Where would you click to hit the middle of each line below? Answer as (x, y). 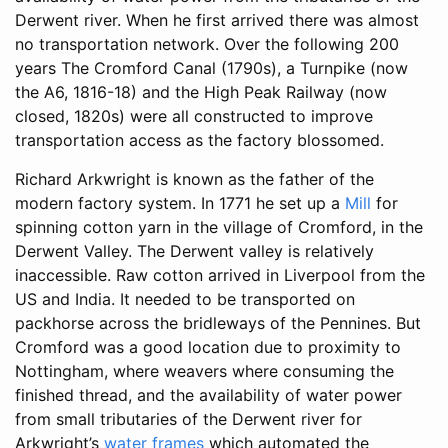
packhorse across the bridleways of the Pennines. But (218, 323)
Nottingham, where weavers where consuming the (204, 371)
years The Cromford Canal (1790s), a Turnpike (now (211, 68)
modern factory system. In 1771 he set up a (180, 203)
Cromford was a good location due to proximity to (208, 347)
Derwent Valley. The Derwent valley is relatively (194, 251)
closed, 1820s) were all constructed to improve (194, 116)
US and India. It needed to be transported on (185, 299)
